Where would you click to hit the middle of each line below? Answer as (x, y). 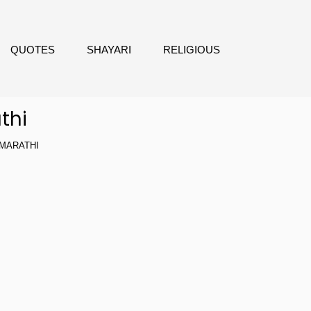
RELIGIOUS (192, 50)
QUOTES (33, 50)
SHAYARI (109, 50)
